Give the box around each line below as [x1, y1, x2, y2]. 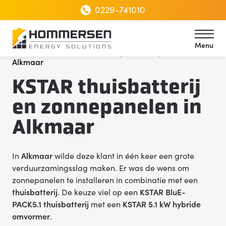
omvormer [12, 210, 50, 221]
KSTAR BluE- [140, 186, 186, 197]
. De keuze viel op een [58, 186, 140, 197]
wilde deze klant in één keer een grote [52, 150, 194, 161]
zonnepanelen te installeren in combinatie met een [12, 174, 198, 185]
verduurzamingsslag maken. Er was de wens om [12, 162, 189, 173]
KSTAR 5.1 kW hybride [123, 198, 201, 209]
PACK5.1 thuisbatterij [12, 198, 89, 209]
